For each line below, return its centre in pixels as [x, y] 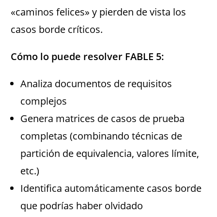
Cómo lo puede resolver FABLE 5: [88, 57]
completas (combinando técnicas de [101, 136]
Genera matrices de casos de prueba [103, 119]
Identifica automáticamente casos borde [111, 188]
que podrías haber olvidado [82, 206]
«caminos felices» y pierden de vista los [99, 12]
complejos [44, 101]
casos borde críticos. [57, 30]
